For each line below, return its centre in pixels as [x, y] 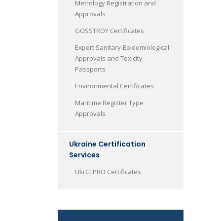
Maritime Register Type [109, 103]
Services [84, 155]
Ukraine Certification [107, 144]
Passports [90, 69]
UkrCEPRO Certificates [108, 172]
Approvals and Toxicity [109, 58]
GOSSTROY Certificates [110, 31]
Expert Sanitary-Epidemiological [122, 47]
